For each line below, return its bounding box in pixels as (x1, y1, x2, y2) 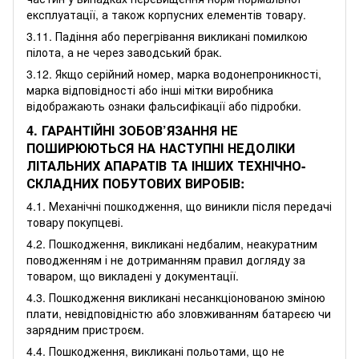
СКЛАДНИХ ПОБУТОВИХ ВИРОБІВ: (26, 174, 244, 193)
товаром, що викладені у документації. (26, 268, 239, 284)
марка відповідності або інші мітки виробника (26, 82, 273, 99)
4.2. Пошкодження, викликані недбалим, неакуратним (26, 236, 317, 252)
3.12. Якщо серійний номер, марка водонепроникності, (26, 66, 321, 83)
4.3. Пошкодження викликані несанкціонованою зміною (26, 289, 325, 306)
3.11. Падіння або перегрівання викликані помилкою (26, 28, 308, 45)
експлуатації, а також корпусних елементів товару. (26, 6, 306, 23)
